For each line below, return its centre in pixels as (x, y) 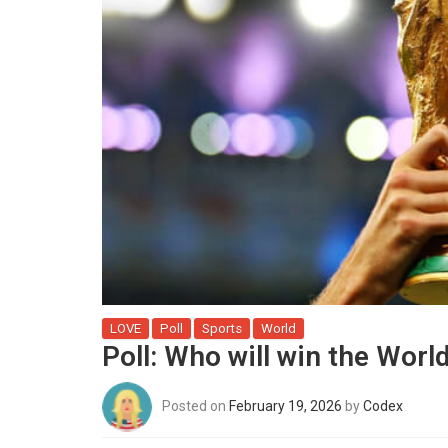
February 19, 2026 (285, 405)
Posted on (195, 405)
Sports (222, 328)
